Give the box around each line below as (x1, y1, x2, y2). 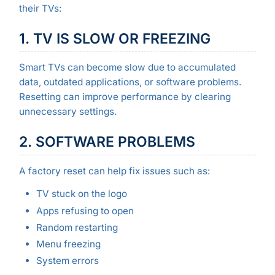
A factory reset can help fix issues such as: (18, 165, 210, 177)
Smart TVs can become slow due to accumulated (18, 61, 236, 74)
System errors (36, 254, 99, 266)
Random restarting (36, 221, 118, 233)
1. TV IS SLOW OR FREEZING (18, 29, 211, 47)
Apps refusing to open (36, 204, 134, 217)
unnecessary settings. (18, 106, 117, 118)
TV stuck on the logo (36, 188, 127, 200)
